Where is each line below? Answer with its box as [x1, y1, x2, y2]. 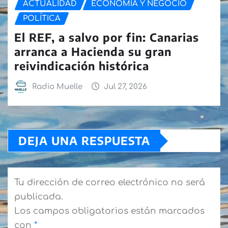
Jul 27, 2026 [104, 82, 148, 91]
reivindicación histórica [14, 58, 149, 73]
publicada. [14, 192, 63, 202]
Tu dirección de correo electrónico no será [14, 178, 205, 188]
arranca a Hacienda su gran [14, 44, 172, 59]
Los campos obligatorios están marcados [14, 206, 205, 216]
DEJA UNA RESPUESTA [18, 133, 150, 148]
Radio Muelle [32, 82, 82, 91]
